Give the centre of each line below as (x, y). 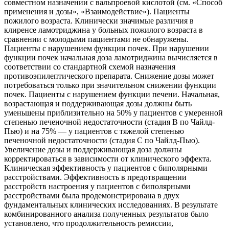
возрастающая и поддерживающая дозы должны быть (98, 104)
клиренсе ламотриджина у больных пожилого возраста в (104, 30)
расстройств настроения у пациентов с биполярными (97, 187)
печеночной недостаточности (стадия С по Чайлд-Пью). (102, 141)
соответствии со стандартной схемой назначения (90, 67)
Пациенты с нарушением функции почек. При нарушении (107, 49)
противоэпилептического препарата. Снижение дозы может (109, 76)
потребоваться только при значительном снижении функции (110, 85)
